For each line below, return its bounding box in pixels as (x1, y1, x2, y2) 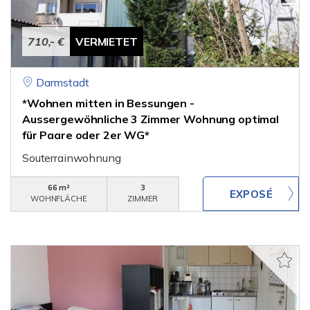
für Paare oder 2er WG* (22, 128, 149, 142)
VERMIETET (75, 35, 138, 48)
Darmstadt (35, 75, 89, 89)
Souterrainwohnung (22, 151, 121, 165)
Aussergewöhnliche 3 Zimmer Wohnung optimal (22, 112, 279, 126)
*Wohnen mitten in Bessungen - (22, 96, 194, 110)
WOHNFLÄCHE (30, 194, 87, 203)
